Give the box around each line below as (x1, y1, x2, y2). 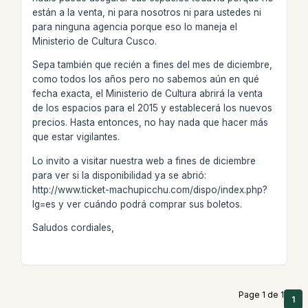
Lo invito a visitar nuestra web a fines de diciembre (32, 155, 256, 166)
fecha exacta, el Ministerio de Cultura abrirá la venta (32, 88, 263, 99)
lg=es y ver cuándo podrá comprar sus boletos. (32, 198, 242, 210)
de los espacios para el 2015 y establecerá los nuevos (32, 102, 272, 113)
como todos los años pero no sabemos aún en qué (32, 74, 259, 85)
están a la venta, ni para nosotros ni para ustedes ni (32, 6, 261, 18)
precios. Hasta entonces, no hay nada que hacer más (32, 117, 268, 128)
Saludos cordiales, (32, 222, 114, 233)
